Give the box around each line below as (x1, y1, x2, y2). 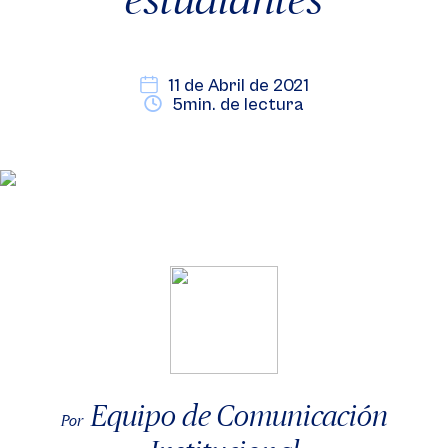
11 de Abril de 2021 (167, 75, 309, 96)
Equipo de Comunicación (90, 398, 388, 432)
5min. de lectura (172, 94, 304, 115)
